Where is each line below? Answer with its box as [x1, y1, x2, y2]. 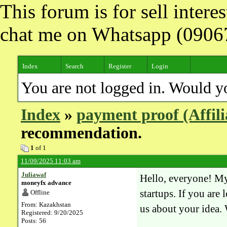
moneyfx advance [21, 179, 71, 186]
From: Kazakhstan [21, 201, 71, 208]
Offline [30, 188, 50, 196]
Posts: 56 [21, 217, 46, 224]
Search [65, 62, 84, 70]
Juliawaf [21, 171, 46, 178]
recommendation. [21, 124, 142, 142]
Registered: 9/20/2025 [21, 209, 83, 216]
